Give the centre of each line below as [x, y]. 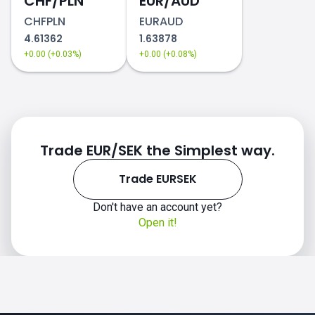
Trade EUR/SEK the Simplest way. [157, 150]
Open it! [157, 223]
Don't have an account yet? [157, 207]
